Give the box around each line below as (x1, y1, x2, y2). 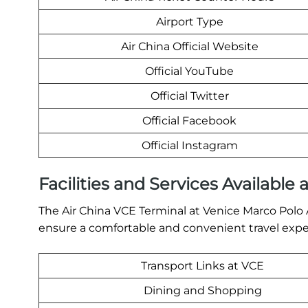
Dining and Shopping (143, 284, 262, 298)
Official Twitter (150, 89, 229, 103)
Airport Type (155, 15, 223, 29)
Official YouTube (145, 65, 234, 78)
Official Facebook (142, 114, 236, 128)
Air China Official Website (120, 40, 258, 54)
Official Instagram (141, 139, 238, 153)
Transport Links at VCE (141, 259, 264, 273)
